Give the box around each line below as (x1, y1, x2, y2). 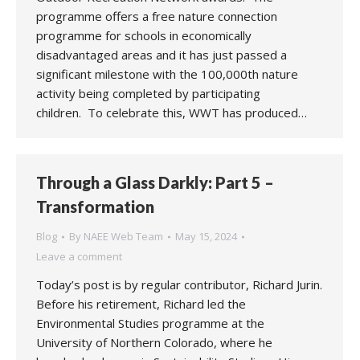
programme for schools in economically (36, 27, 252, 43)
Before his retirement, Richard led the (36, 296, 246, 312)
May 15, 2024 (175, 229, 237, 243)
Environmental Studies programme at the (36, 315, 264, 331)
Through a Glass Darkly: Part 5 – (36, 173, 274, 192)
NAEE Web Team (84, 229, 163, 243)
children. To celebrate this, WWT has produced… (36, 104, 307, 121)
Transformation (36, 197, 154, 216)
